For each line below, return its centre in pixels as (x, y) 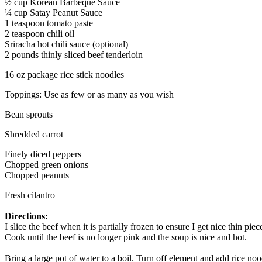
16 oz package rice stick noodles (64, 75)
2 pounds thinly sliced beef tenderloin (74, 55)
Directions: (26, 216)
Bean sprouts (29, 115)
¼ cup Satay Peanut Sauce (54, 13)
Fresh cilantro (30, 195)
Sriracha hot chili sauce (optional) (66, 44)
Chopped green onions (46, 165)
